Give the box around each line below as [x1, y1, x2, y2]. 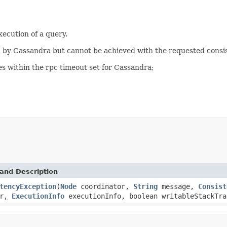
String [133, 182, 158, 191]
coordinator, [77, 182, 133, 191]
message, [158, 182, 198, 191]
